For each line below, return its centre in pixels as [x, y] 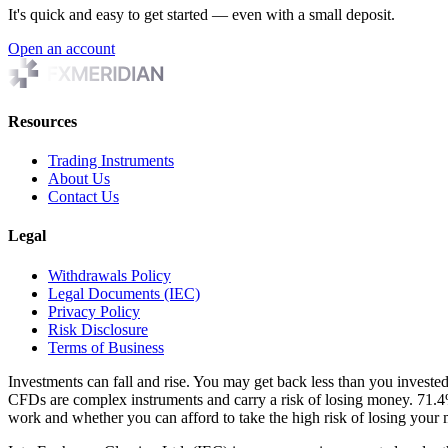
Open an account [61, 48]
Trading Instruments [111, 161]
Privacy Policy [94, 311]
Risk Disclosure [98, 329]
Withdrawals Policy [109, 275]
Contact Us [83, 197]
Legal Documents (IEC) [124, 293]
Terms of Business [106, 347]
